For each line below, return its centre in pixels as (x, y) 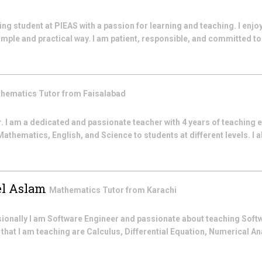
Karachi (162, 190)
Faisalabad (104, 94)
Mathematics (76, 190)
